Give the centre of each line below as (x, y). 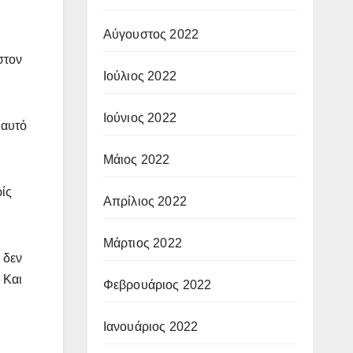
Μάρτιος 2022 (142, 243)
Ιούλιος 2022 (139, 76)
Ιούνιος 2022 (139, 117)
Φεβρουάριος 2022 (157, 284)
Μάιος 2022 (136, 159)
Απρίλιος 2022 (145, 201)
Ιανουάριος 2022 (150, 326)
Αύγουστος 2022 (151, 34)
